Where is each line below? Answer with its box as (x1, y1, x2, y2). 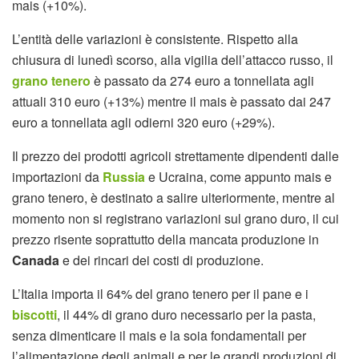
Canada (12, 251, 63, 269)
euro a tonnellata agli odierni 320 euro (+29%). (12, 113, 275, 131)
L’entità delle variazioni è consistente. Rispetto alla (12, 30, 298, 48)
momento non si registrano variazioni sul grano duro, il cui (12, 209, 339, 228)
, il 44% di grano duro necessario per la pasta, (57, 305, 316, 324)
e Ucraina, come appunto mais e (148, 167, 332, 186)
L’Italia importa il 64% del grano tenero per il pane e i (12, 284, 309, 303)
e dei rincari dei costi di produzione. (63, 251, 264, 269)
